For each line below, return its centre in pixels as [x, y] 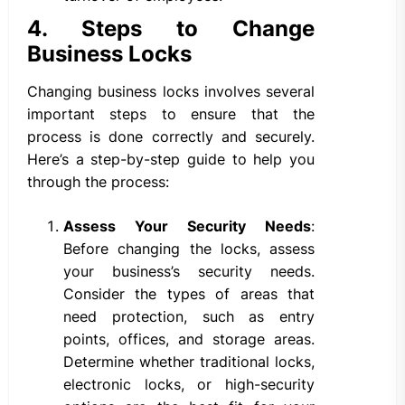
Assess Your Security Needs [187, 226]
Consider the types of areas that [189, 294]
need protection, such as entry [189, 317]
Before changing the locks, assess [189, 249]
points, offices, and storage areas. [189, 339]
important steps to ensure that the [171, 114]
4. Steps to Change [171, 29]
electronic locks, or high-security [189, 385]
